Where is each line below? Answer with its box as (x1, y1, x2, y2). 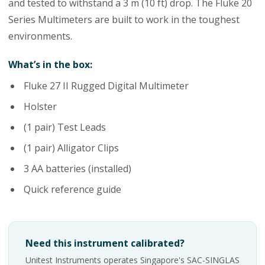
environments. (8, 29, 72, 43)
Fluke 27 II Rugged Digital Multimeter (24, 79, 189, 92)
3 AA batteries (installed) (24, 161, 131, 175)
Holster (24, 99, 57, 113)
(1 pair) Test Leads (24, 120, 106, 134)
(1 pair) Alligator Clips (24, 141, 119, 154)
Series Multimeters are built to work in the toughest (8, 12, 240, 26)
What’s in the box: (8, 57, 92, 71)
